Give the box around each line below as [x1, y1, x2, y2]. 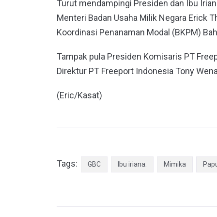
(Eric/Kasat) [57, 90, 102, 100]
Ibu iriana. [118, 160, 147, 168]
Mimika [164, 160, 186, 168]
